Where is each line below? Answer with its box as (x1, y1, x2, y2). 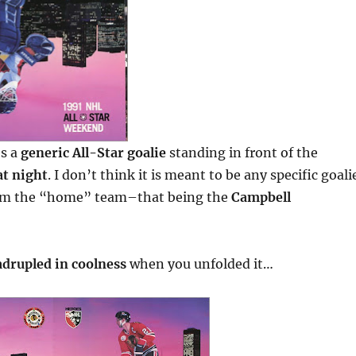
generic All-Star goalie (21, 144, 166, 161)
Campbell (231, 188, 291, 205)
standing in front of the (166, 144, 318, 161)
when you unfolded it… (130, 255, 273, 272)
